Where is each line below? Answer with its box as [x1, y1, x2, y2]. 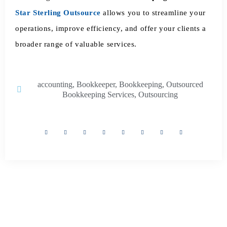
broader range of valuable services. [15, 40, 137, 48]
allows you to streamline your [100, 8, 206, 17]
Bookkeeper [76, 80, 115, 89]
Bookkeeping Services [62, 90, 134, 99]
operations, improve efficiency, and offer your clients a [15, 24, 206, 32]
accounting [37, 80, 72, 89]
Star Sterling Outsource [15, 8, 101, 17]
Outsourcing [138, 90, 178, 99]
